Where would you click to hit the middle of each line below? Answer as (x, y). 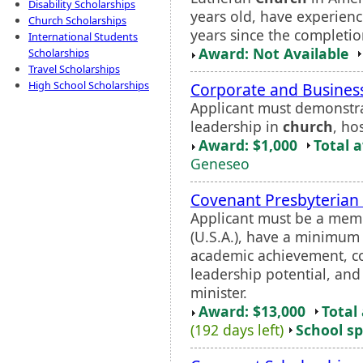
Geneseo (220, 163)
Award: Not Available (273, 53)
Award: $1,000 (248, 145)
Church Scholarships (77, 20)
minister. (219, 292)
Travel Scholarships (74, 69)
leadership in (237, 126)
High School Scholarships (89, 85)
